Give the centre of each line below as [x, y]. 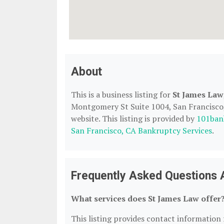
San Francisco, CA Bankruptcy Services [141, 130]
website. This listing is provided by [134, 118]
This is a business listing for [122, 94]
